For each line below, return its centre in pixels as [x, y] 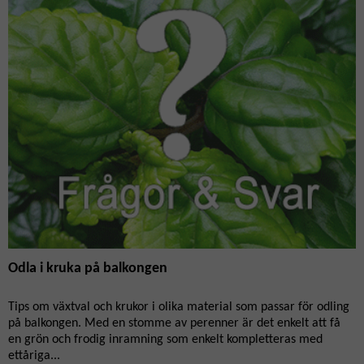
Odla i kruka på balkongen [88, 269]
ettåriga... [34, 356]
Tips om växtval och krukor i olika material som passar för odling [179, 307]
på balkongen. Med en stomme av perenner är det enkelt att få [174, 323]
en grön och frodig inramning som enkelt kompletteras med [165, 340]
